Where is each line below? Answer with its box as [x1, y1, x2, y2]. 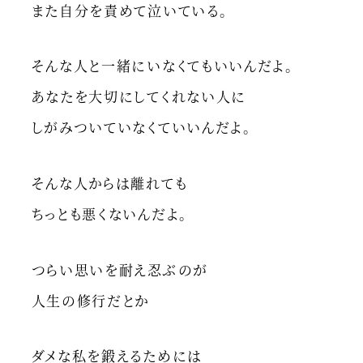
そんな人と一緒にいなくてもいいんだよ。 [31, 55, 294, 76]
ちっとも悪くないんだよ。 [31, 203, 188, 224]
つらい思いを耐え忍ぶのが [31, 258, 208, 280]
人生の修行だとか [31, 289, 150, 310]
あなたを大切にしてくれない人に [31, 86, 247, 107]
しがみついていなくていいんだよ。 [31, 117, 252, 138]
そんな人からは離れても [31, 173, 188, 193]
